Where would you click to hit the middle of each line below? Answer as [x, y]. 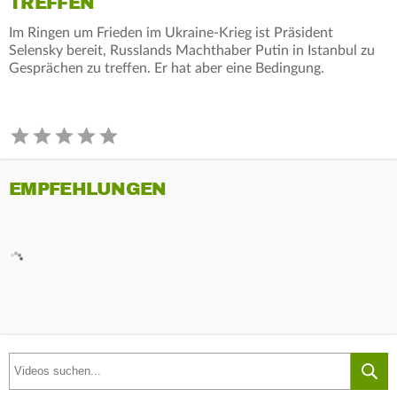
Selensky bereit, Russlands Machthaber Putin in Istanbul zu [192, 50]
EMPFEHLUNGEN [88, 189]
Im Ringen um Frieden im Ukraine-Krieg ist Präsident [171, 32]
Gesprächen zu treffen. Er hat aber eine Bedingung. [167, 68]
